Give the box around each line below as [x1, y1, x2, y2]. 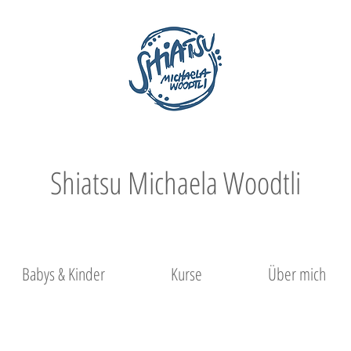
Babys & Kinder [22, 262, 105, 285]
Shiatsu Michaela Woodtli [50, 161, 309, 203]
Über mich [268, 262, 326, 285]
